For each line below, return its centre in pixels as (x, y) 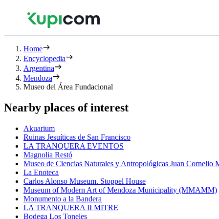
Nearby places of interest (66, 107)
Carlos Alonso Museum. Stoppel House (85, 181)
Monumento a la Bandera (63, 198)
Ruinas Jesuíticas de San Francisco (77, 137)
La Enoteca (41, 172)
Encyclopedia (44, 58)
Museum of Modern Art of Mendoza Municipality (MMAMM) (120, 190)
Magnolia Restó (48, 154)
